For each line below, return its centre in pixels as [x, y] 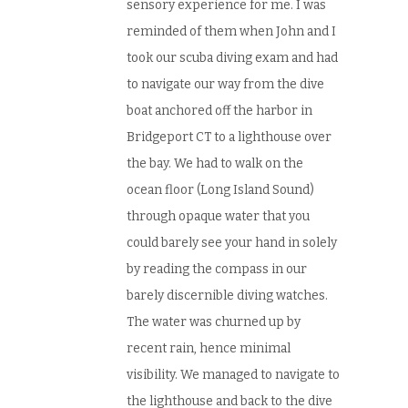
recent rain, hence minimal [209, 349]
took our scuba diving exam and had [232, 58]
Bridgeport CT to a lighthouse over [229, 138]
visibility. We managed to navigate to [233, 375]
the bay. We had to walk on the [215, 164]
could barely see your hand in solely [232, 243]
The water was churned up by [214, 322]
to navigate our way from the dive [225, 85]
